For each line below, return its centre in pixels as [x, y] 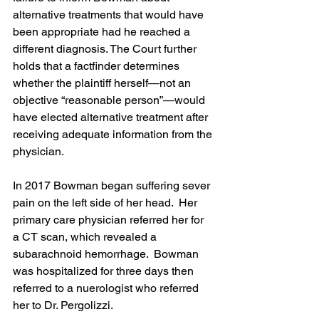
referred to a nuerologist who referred [107, 288]
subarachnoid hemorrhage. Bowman [107, 254]
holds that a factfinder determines [98, 66]
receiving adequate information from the [114, 134]
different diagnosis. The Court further [106, 49]
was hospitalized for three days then [105, 271]
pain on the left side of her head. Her [106, 203]
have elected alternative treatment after [112, 117]
